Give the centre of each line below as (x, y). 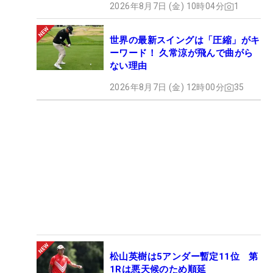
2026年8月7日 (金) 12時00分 (167, 87)
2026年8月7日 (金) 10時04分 (167, 6)
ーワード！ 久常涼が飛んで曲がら (182, 53)
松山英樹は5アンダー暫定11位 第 (184, 257)
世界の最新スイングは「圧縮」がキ (185, 41)
